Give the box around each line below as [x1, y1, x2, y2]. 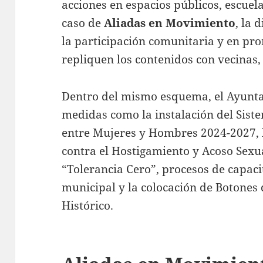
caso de [62, 15, 104, 31]
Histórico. [62, 197, 114, 213]
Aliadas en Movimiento [104, 15, 236, 31]
